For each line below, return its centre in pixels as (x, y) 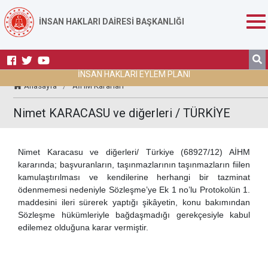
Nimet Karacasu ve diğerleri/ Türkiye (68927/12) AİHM (134, 152)
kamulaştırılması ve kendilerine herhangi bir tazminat (134, 177)
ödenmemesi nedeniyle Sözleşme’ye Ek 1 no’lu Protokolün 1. (134, 190)
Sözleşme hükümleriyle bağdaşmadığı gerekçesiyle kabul (134, 215)
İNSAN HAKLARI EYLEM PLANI (134, 74)
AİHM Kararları (98, 86)
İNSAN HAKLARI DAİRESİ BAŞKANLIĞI (112, 22)
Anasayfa (41, 86)
